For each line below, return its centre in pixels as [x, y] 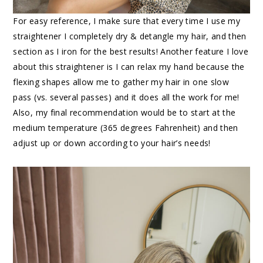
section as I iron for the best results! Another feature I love [131, 52]
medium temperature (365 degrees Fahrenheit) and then [126, 128]
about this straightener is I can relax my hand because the [129, 67]
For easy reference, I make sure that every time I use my [127, 21]
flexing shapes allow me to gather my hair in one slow [121, 82]
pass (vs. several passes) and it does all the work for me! [126, 97]
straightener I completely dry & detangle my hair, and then [130, 36]
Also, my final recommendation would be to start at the [124, 113]
